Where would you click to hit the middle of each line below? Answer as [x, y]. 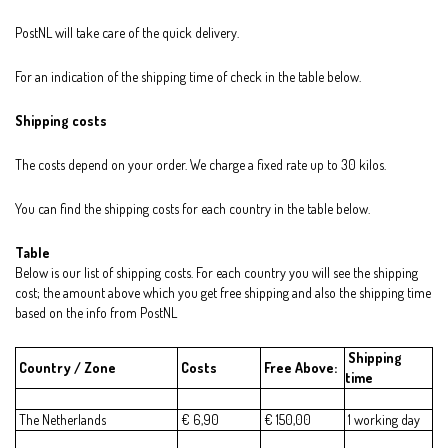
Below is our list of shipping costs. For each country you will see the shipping [216, 273]
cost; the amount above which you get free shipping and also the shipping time [223, 293]
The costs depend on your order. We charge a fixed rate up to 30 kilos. [200, 165]
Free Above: [299, 368]
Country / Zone [66, 368]
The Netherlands [61, 420]
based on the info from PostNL [96, 313]
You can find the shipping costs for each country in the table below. [192, 209]
